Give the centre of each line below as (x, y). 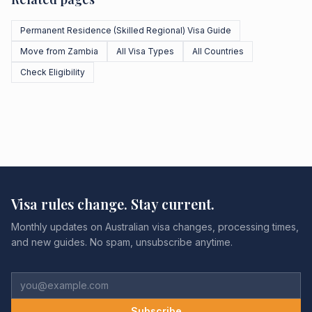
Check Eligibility (53, 72)
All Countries (218, 51)
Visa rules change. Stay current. (113, 204)
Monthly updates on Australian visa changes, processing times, (155, 227)
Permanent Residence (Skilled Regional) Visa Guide (126, 30)
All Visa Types (145, 51)
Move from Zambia (59, 51)
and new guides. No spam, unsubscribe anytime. (122, 242)
